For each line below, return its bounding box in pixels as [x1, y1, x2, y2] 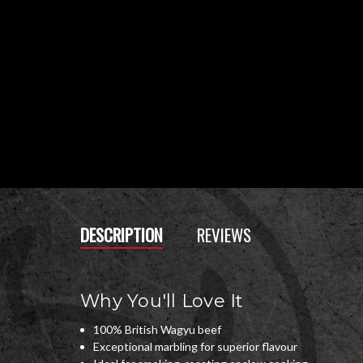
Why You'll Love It [80, 290, 244, 313]
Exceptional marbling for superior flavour [93, 340, 298, 354]
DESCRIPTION [80, 222, 163, 248]
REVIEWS [197, 222, 251, 248]
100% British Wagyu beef [93, 322, 222, 337]
